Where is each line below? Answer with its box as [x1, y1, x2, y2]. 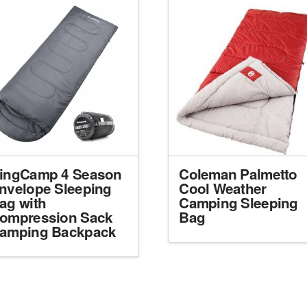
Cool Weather [179, 178, 267, 199]
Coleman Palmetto [179, 164, 297, 184]
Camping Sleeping [179, 193, 298, 213]
